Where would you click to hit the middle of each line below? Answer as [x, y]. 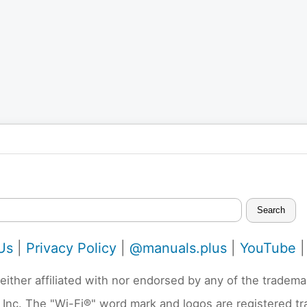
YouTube [268, 248]
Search [271, 210]
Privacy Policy [71, 248]
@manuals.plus [178, 248]
